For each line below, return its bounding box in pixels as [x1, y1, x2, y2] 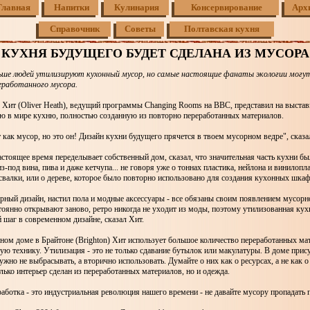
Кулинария [113, 2, 159, 12]
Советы [125, 24, 156, 34]
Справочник [50, 24, 100, 34]
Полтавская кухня [184, 24, 259, 34]
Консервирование [191, 2, 262, 12]
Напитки [53, 2, 89, 12]
